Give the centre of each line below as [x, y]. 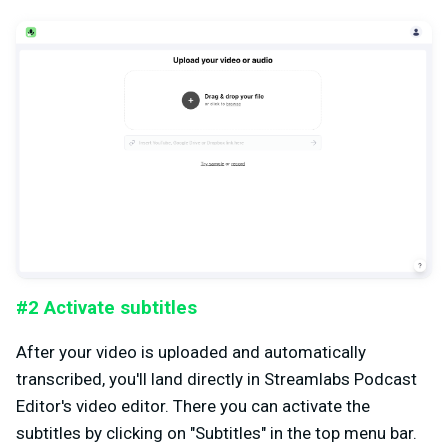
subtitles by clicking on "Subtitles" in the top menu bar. [216, 433]
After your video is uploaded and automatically [191, 352]
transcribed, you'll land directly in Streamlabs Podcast [216, 379]
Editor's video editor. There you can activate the [193, 406]
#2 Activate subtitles [106, 308]
